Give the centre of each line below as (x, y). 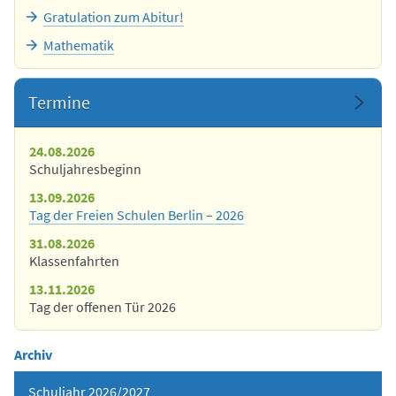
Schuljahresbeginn (85, 168)
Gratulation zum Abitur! (114, 16)
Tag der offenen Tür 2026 (103, 306)
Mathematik (79, 45)
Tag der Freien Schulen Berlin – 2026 (137, 214)
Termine (59, 102)
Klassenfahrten (74, 260)
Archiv (33, 354)
